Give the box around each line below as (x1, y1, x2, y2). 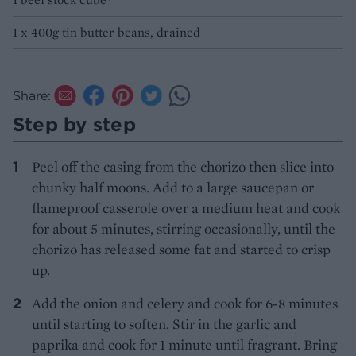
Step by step (13, 112, 136, 137)
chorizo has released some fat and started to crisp (32, 240, 331, 259)
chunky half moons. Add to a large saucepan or (32, 178, 314, 197)
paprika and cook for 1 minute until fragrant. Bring (32, 335, 337, 354)
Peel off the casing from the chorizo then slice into (32, 157, 334, 176)
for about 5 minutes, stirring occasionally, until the (32, 219, 335, 238)
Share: (13, 87, 51, 104)
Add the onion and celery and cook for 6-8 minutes (32, 294, 338, 313)
